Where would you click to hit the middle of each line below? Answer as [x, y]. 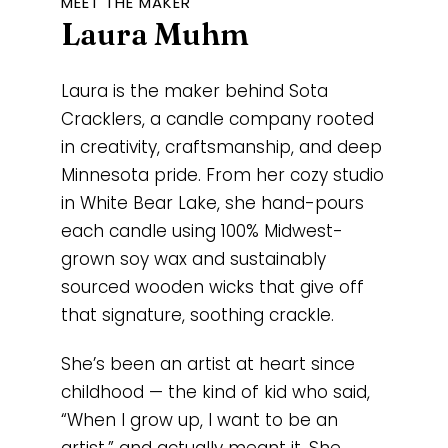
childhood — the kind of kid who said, [215, 391]
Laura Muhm [154, 35]
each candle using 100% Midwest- [201, 231]
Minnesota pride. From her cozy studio [222, 175]
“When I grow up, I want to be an [199, 419]
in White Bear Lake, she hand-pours [212, 203]
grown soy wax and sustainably [193, 259]
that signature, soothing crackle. [197, 315]
